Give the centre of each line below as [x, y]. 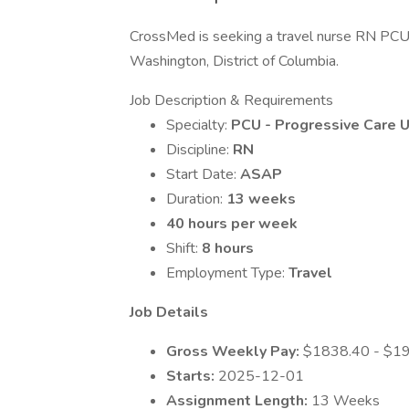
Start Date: [203, 174]
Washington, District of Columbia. [234, 61]
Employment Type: [227, 273]
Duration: [196, 199]
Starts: [192, 376]
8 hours [228, 248]
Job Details [169, 312]
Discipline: [199, 150]
